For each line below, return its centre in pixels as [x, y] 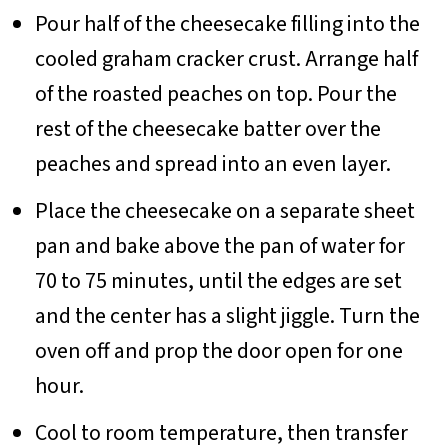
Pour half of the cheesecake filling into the [227, 24]
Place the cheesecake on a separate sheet [224, 211]
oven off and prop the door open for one [218, 351]
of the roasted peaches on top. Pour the [215, 94]
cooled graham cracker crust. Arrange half [226, 59]
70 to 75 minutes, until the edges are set [218, 281]
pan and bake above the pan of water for [219, 246]
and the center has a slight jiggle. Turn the [227, 316]
